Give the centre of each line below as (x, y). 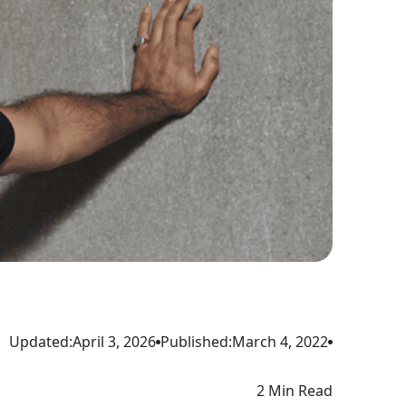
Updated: (41, 341)
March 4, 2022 (280, 341)
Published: (197, 341)
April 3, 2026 (115, 341)
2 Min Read (295, 390)
